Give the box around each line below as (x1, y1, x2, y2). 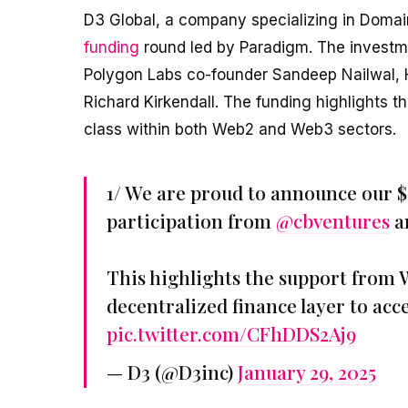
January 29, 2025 (238, 358, 376, 384)
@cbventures (276, 208, 390, 234)
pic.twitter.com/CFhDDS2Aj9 (107, 321, 356, 347)
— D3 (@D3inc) (107, 358, 238, 384)
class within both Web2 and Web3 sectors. (84, 119, 396, 138)
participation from (107, 208, 276, 234)
